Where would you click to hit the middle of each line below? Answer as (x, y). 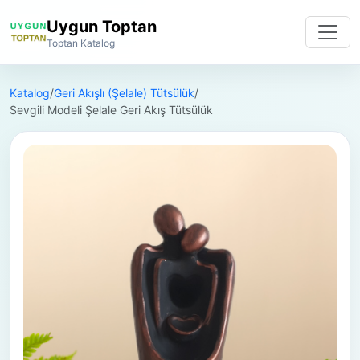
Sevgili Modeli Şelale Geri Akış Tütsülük (111, 110)
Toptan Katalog (81, 43)
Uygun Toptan (102, 26)
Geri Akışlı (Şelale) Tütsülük (124, 93)
